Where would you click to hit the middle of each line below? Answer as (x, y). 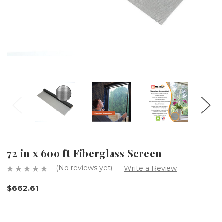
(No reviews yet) (84, 168)
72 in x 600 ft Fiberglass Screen (84, 153)
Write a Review (150, 168)
